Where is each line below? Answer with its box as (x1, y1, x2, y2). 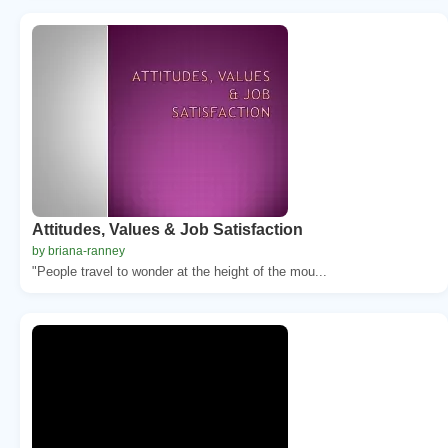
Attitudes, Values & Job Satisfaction (32, 220, 303, 238)
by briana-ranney (32, 243, 125, 258)
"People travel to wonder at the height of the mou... (32, 263, 327, 279)
